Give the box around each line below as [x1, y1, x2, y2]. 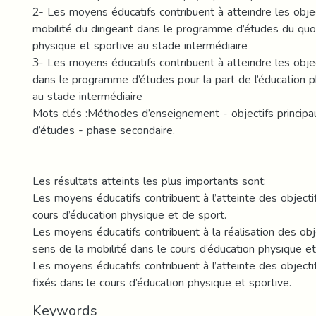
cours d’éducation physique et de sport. [32, 204, 226, 226]
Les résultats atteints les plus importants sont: [32, 170, 266, 192]
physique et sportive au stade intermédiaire [32, 35, 248, 56]
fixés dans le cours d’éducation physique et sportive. [32, 272, 291, 293]
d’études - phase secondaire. [32, 119, 175, 141]
